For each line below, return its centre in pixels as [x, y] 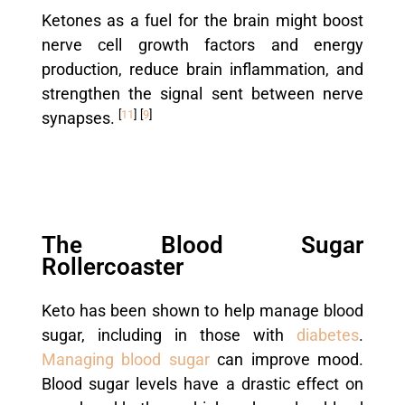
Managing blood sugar [125, 360]
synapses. [80, 119]
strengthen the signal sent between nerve [202, 94]
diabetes [322, 336]
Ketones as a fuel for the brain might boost [202, 21]
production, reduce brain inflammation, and [202, 70]
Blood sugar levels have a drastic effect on [202, 385]
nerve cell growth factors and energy [202, 46]
